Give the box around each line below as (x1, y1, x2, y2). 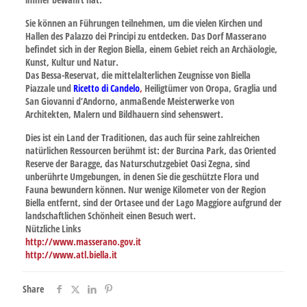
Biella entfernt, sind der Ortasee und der (25, 196, 176, 209)
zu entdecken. (135, 29, 189, 42)
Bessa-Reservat (40, 69, 97, 82)
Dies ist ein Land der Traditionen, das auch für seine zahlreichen (25, 131, 260, 144)
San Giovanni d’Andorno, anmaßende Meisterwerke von (25, 95, 234, 108)
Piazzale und (25, 82, 73, 95)
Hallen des (25, 29, 65, 42)
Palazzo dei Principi (64, 29, 136, 42)
